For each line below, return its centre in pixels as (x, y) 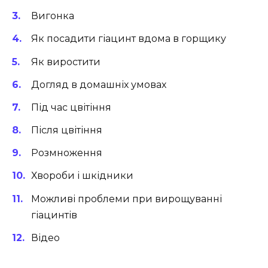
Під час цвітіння (71, 107)
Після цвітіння (67, 130)
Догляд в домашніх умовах (99, 84)
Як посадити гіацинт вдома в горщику (129, 39)
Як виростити (66, 62)
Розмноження (67, 153)
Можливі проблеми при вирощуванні (127, 199)
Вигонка (53, 16)
